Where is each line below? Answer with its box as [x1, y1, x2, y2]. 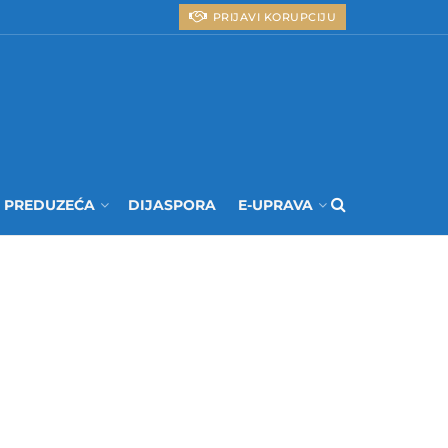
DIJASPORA [128, 196, 216, 214]
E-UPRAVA [238, 196, 313, 214]
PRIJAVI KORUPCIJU [209, 10, 336, 24]
